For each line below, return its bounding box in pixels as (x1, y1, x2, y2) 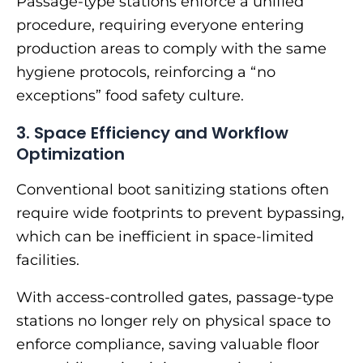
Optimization (16, 143, 125, 166)
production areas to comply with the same (16, 40, 327, 58)
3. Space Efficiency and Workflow (16, 122, 288, 145)
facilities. (16, 251, 79, 270)
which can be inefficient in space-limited (16, 228, 314, 246)
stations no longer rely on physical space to (16, 312, 331, 331)
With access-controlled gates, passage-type (16, 288, 334, 307)
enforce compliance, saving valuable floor (16, 335, 319, 354)
